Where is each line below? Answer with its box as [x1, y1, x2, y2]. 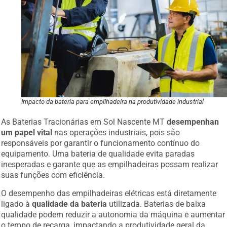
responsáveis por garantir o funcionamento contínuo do [1, 137, 200, 147]
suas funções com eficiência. [1, 169, 105, 179]
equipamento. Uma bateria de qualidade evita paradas [1, 147, 195, 158]
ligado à [1, 197, 32, 207]
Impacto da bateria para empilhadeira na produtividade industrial [21, 96, 204, 104]
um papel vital [1, 126, 53, 136]
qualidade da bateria [32, 197, 107, 207]
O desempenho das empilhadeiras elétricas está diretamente [1, 186, 217, 197]
